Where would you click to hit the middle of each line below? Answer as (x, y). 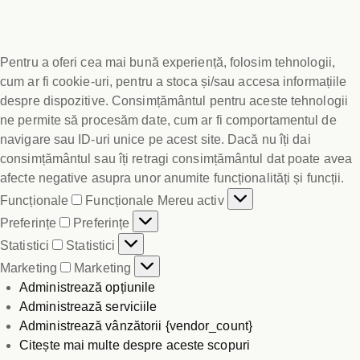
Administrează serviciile (88, 306)
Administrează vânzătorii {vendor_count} (136, 325)
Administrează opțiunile (88, 287)
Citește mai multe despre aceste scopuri (135, 345)
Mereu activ (192, 200)
